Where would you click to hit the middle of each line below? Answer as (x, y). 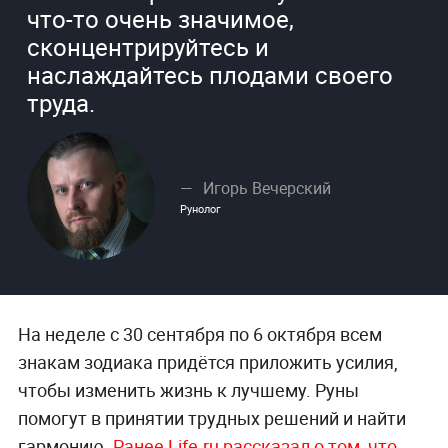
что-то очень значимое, (160, 18)
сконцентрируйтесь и (147, 46)
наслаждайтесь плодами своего (209, 74)
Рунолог (200, 208)
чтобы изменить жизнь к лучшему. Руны (188, 390)
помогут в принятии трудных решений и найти (211, 418)
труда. (60, 102)
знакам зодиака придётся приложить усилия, (207, 362)
